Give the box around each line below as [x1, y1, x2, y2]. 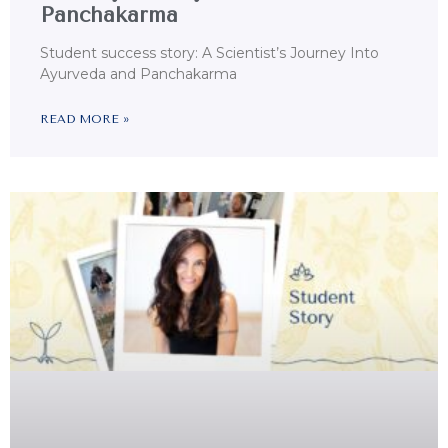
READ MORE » [40, 112, 129, 127]
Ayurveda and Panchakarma [40, 65, 237, 84]
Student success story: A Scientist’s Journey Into [40, 44, 379, 63]
